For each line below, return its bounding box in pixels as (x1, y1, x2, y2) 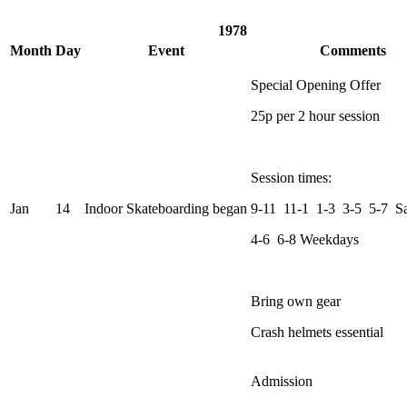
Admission (251, 372, 316, 389)
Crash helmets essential (251, 323, 383, 340)
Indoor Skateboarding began (84, 200, 247, 216)
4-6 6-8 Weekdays (251, 231, 359, 247)
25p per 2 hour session (251, 107, 380, 124)
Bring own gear (251, 293, 341, 309)
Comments (319, 42, 386, 58)
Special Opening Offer (251, 76, 381, 93)
